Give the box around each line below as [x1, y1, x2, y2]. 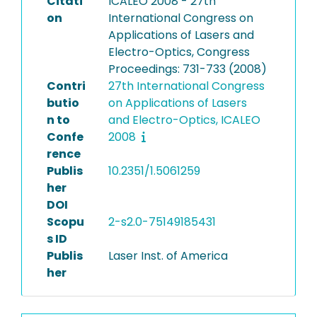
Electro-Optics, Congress [108, 44, 250, 60]
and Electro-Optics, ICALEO [108, 112, 260, 128]
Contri [47, 78, 86, 94]
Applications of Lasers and [108, 27, 254, 43]
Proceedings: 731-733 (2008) [108, 61, 267, 77]
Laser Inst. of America [108, 248, 228, 264]
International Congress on [108, 10, 253, 26]
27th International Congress [108, 78, 265, 94]
